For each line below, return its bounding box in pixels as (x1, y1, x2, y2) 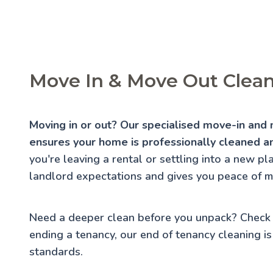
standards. (29, 244, 83, 259)
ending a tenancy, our (29, 227, 140, 242)
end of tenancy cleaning (140, 227, 261, 242)
